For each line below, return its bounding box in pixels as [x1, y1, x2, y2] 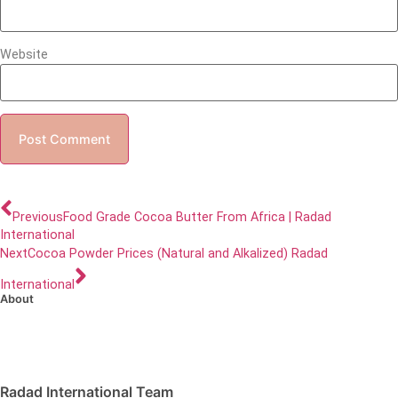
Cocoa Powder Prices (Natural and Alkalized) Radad [28, 246, 328, 262]
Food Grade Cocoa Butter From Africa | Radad [63, 209, 332, 225]
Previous [12, 209, 64, 225]
